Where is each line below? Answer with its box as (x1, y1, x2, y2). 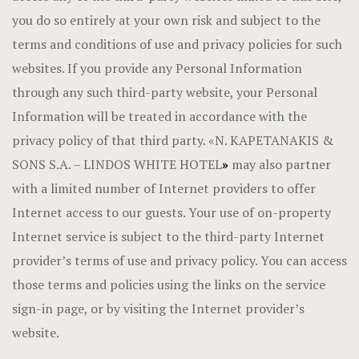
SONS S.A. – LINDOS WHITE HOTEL (12, 155, 222, 173)
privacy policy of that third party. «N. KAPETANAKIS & (12, 131, 333, 149)
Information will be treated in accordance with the (12, 107, 307, 125)
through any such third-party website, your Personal (12, 83, 317, 101)
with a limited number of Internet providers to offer (12, 179, 316, 197)
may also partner (228, 155, 331, 173)
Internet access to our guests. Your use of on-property (12, 204, 331, 221)
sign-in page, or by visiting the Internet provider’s (12, 300, 305, 317)
